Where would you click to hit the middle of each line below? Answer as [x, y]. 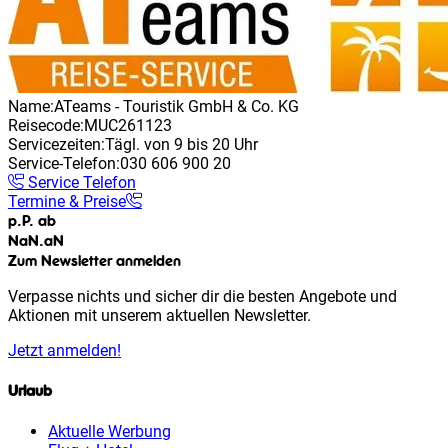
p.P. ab [32, 220]
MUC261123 [128, 125]
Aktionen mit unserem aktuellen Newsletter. [159, 315]
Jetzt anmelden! [64, 350]
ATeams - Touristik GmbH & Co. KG [176, 106]
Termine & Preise [67, 201]
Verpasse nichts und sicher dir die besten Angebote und [202, 296]
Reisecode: [46, 125]
